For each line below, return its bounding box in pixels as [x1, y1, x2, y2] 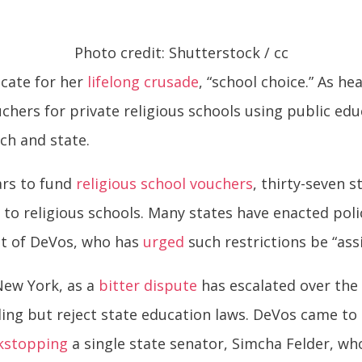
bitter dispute [99, 276, 198, 296]
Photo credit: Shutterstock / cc [74, 43, 288, 63]
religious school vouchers [76, 174, 254, 194]
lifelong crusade [87, 72, 200, 92]
